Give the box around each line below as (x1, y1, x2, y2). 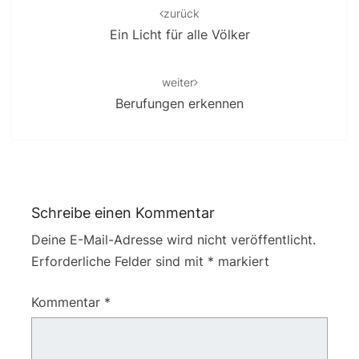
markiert (214, 253, 269, 270)
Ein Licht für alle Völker (109, 26, 250, 43)
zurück (163, 6, 200, 21)
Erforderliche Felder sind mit (31, 253, 208, 270)
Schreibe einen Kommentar (31, 204, 215, 222)
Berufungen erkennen (115, 95, 244, 112)
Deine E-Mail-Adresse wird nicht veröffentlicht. (31, 232, 316, 248)
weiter (161, 75, 194, 90)
